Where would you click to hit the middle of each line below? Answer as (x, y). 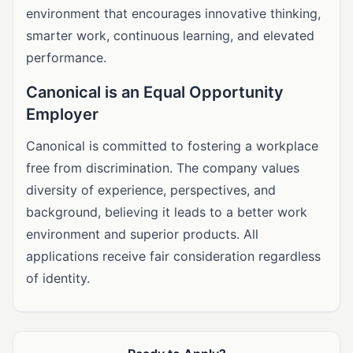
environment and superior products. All (142, 234)
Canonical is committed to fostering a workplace (172, 146)
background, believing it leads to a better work (167, 212)
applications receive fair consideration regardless (173, 256)
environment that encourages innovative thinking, (173, 13)
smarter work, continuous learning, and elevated (170, 35)
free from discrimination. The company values (163, 168)
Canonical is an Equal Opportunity (155, 92)
